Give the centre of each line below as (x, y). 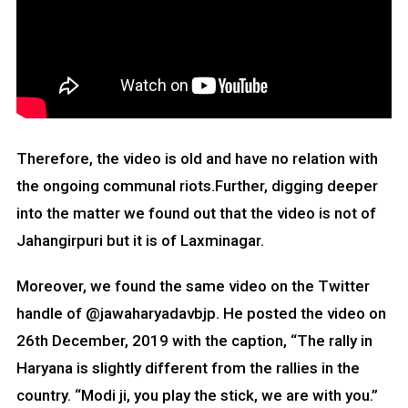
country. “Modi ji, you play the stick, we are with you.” (197, 395)
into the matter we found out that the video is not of (196, 213)
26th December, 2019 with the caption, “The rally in (194, 340)
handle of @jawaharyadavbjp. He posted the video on (201, 313)
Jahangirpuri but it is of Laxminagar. (140, 240)
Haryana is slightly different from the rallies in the (188, 367)
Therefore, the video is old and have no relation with (197, 158)
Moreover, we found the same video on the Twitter (193, 286)
